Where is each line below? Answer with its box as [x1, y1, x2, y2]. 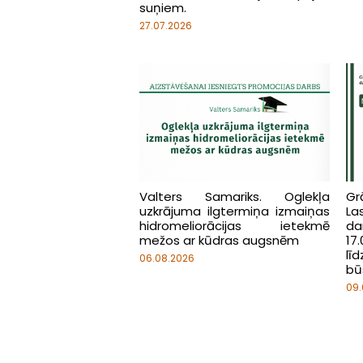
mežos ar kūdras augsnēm [139, 232, 299, 250]
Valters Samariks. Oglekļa [139, 188, 330, 206]
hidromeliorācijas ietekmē [139, 217, 330, 235]
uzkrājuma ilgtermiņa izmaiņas [139, 203, 330, 220]
